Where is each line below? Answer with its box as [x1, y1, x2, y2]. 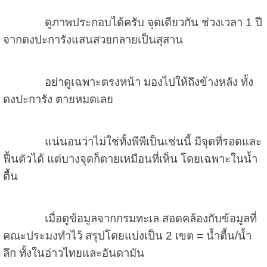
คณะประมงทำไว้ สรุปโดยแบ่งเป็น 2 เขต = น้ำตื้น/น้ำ [2, 229, 252, 242]
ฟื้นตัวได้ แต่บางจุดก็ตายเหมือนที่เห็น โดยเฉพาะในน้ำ [2, 152, 257, 165]
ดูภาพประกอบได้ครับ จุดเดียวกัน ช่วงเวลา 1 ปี [2, 15, 262, 29]
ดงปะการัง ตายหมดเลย [2, 92, 113, 105]
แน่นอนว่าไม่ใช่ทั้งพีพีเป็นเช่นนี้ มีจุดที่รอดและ [2, 135, 262, 148]
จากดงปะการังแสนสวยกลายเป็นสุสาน [2, 33, 183, 46]
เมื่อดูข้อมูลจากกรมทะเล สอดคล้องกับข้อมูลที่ [2, 212, 257, 225]
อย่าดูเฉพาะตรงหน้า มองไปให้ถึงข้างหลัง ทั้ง [2, 75, 253, 88]
